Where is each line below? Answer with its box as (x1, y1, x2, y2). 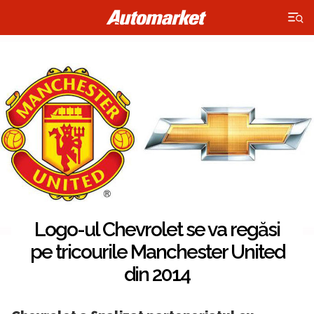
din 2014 (124, 263, 190, 287)
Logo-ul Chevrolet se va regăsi (34, 218, 280, 242)
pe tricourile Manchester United (29, 240, 285, 264)
